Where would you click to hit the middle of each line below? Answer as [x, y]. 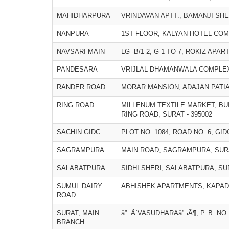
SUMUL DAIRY [79, 186]
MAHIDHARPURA [84, 16]
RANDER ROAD [81, 87]
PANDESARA [77, 69]
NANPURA [73, 33]
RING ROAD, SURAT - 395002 [167, 114]
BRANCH [71, 222]
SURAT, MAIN [78, 213]
